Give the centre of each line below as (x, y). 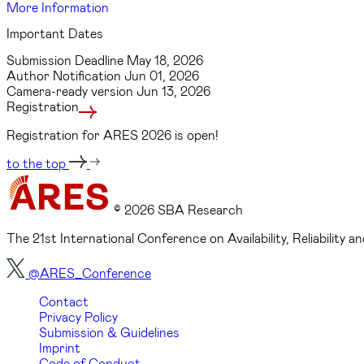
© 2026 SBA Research (178, 209)
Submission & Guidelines (109, 331)
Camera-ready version (71, 90)
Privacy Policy (78, 316)
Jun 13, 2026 (173, 90)
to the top (38, 162)
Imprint (60, 347)
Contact (64, 301)
